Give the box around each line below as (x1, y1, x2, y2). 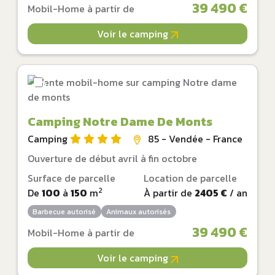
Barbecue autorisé (33, 206, 96, 217)
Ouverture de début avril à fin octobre (28, 150, 197, 166)
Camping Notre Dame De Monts (28, 112, 212, 131)
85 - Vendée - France (148, 131, 242, 146)
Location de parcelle (144, 170, 237, 185)
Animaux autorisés (106, 206, 171, 217)
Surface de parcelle (28, 170, 115, 185)
